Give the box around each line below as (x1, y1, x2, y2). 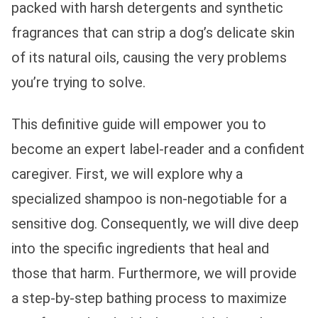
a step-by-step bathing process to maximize (11, 289, 287, 307)
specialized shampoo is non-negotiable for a (11, 190, 287, 207)
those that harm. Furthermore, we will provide (11, 264, 297, 282)
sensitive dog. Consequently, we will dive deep (11, 214, 299, 232)
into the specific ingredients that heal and (11, 239, 269, 257)
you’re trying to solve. (11, 73, 146, 91)
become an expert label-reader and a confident (11, 140, 305, 158)
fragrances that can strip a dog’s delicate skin (11, 23, 295, 41)
